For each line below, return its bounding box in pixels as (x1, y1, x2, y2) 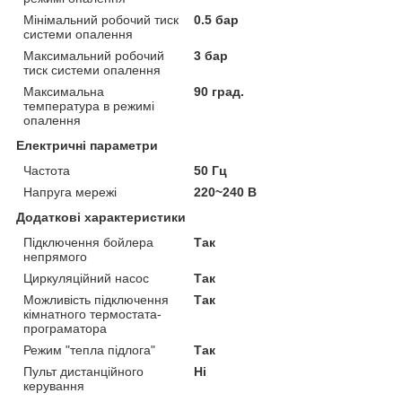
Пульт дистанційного (23, 363, 144, 379)
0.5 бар (194, 12, 240, 27)
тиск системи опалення (23, 62, 161, 77)
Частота (23, 162, 70, 178)
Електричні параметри (16, 137, 158, 153)
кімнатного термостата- (23, 306, 162, 321)
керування (23, 378, 84, 393)
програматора (23, 320, 107, 336)
